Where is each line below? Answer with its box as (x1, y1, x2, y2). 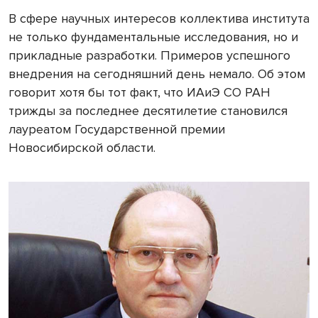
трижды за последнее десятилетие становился (9, 103, 287, 119)
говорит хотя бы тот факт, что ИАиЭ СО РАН (9, 84, 270, 101)
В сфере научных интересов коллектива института (9, 11, 309, 27)
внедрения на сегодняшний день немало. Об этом (9, 66, 305, 82)
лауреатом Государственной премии (9, 121, 225, 138)
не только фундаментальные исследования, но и (9, 29, 298, 45)
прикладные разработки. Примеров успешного (9, 48, 290, 64)
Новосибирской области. (9, 140, 155, 156)
